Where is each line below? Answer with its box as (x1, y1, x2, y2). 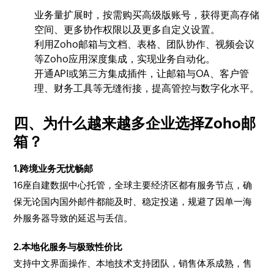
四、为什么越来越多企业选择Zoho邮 (13, 115, 256, 131)
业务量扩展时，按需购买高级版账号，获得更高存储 (34, 9, 260, 21)
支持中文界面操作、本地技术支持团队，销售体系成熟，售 (13, 258, 253, 268)
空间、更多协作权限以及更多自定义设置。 (34, 24, 221, 35)
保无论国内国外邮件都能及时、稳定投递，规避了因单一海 (13, 196, 253, 207)
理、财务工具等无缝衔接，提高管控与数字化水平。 (34, 83, 260, 94)
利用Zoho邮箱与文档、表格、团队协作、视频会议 (34, 39, 255, 50)
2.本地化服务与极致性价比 (13, 242, 123, 252)
